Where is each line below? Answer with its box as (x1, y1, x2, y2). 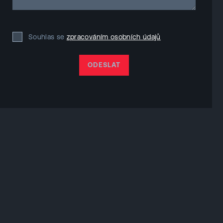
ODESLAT (88, 61, 120, 69)
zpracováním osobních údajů (66, 32, 161, 41)
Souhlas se (28, 32, 65, 41)
